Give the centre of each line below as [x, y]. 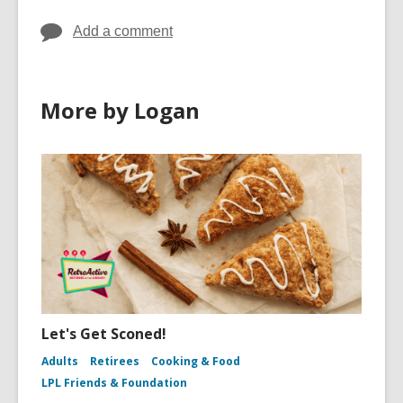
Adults [60, 361]
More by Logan [120, 110]
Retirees [115, 361]
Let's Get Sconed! [104, 334]
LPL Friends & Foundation [114, 383]
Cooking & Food [196, 361]
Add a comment [123, 31]
